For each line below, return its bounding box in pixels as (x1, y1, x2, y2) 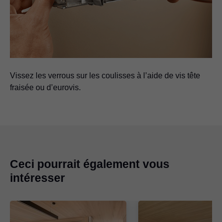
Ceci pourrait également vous (10, 158, 169, 171)
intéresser (10, 171, 65, 185)
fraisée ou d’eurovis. (10, 83, 81, 92)
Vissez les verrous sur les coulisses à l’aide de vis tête (10, 71, 200, 80)
